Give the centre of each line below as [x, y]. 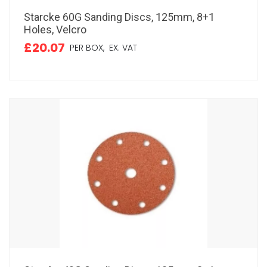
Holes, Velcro [55, 30]
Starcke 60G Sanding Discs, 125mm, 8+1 [119, 17]
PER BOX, [87, 48]
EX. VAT [121, 48]
